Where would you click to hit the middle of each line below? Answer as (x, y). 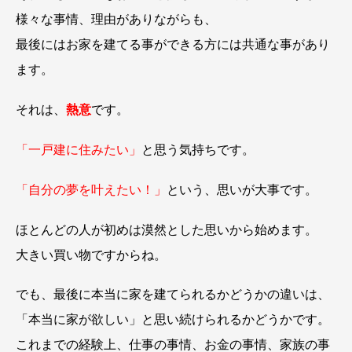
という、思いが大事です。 (242, 189)
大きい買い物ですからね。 (91, 255)
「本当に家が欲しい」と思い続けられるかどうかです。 (173, 320)
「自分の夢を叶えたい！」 (91, 189)
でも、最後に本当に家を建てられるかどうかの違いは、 (173, 295)
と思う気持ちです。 (198, 149)
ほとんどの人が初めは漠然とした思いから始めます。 (167, 229)
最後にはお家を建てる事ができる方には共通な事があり (173, 45)
